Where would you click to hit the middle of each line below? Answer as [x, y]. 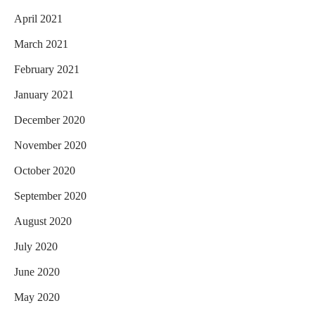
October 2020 [45, 171]
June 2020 [37, 272]
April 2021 [38, 19]
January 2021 [44, 95]
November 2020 [50, 145]
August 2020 [43, 221]
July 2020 [36, 246]
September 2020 [50, 196]
